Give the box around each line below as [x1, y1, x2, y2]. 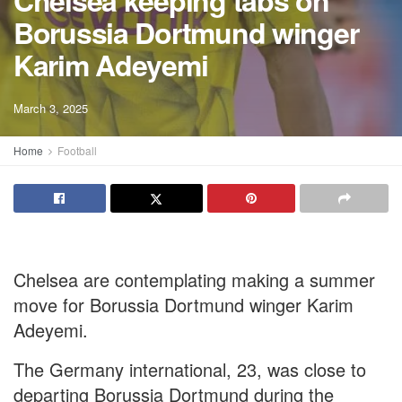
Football [57, 143, 97, 158]
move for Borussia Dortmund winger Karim [13, 292, 354, 318]
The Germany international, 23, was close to [13, 356, 366, 382]
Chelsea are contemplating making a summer [13, 267, 375, 293]
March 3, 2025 [13, 100, 88, 117]
